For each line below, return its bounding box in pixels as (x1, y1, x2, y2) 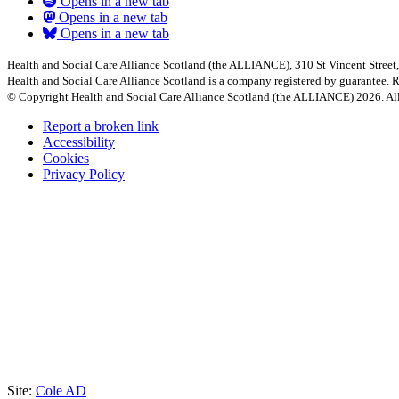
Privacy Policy (43, 166, 125, 182)
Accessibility (43, 134, 115, 150)
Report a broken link (43, 118, 159, 134)
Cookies (43, 150, 89, 166)
